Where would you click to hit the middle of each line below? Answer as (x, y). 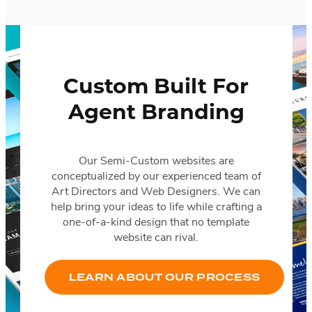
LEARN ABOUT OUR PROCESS (164, 278)
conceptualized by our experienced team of (156, 177)
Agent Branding (156, 114)
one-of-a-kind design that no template (156, 223)
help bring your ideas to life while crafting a (156, 208)
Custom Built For (156, 88)
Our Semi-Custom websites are (156, 162)
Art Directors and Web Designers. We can (156, 193)
